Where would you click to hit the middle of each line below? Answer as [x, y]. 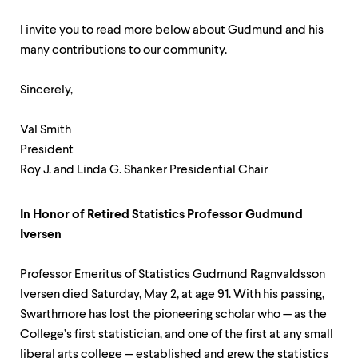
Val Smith [46, 130]
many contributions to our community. [125, 50]
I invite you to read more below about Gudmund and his [172, 30]
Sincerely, [46, 90]
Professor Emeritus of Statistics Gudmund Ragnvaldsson [173, 275]
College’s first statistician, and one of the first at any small [177, 335]
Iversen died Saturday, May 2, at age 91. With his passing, [172, 295]
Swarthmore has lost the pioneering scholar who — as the [173, 315]
